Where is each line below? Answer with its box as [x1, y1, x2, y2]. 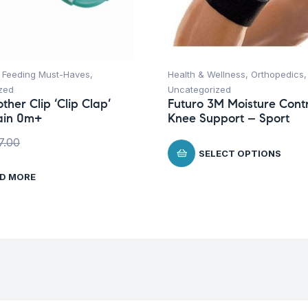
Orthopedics [251, 69, 304, 80]
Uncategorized [168, 84, 231, 96]
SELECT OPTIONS [199, 148, 281, 159]
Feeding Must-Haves [2, 69, 90, 80]
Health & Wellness [168, 69, 245, 80]
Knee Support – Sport [168, 111, 289, 126]
